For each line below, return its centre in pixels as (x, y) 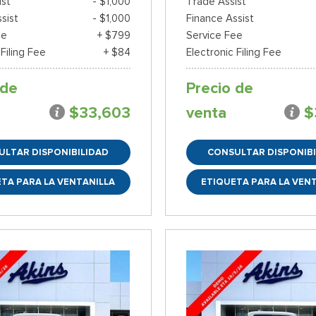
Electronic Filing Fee (233, 52)
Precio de (219, 88)
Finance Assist (220, 18)
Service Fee (214, 35)
